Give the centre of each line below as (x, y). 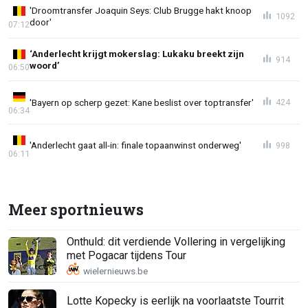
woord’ (45, 65)
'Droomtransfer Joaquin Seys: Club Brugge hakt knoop (141, 11)
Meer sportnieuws (76, 209)
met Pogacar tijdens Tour (126, 256)
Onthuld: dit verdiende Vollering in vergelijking (176, 242)
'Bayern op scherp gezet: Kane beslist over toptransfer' (142, 102)
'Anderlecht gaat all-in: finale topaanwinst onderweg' (135, 145)
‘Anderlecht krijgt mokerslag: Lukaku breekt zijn (137, 53)
